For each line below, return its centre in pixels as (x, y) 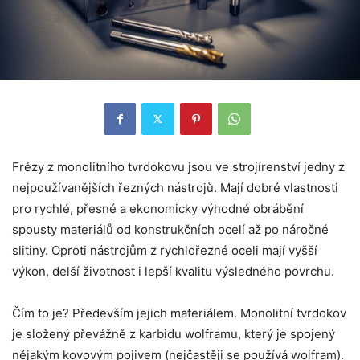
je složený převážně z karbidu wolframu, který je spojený (174, 333)
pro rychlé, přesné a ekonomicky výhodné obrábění (158, 208)
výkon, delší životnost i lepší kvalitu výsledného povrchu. (173, 271)
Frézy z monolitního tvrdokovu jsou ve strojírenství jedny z (178, 166)
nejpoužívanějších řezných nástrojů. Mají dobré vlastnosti (175, 187)
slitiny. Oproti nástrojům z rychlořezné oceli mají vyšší (165, 250)
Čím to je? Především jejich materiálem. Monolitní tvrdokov (179, 313)
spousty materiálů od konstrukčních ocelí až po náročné (170, 229)
